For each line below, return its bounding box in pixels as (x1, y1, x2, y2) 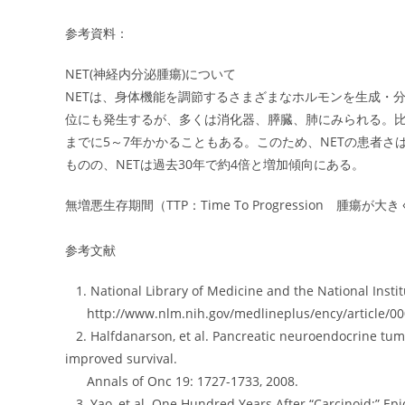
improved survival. (65, 350, 177, 367)
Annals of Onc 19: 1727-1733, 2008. (65, 372, 298, 390)
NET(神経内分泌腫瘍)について (65, 65, 236, 82)
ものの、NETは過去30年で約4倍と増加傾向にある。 (65, 155, 364, 173)
